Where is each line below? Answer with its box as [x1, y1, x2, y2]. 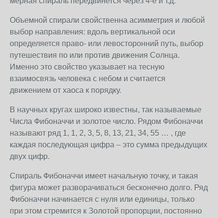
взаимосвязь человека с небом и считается [10, 74, 165, 83]
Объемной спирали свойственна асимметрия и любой [10, 16, 205, 24]
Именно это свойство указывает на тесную [10, 63, 164, 71]
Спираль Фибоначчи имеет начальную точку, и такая [10, 172, 198, 180]
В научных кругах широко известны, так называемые [10, 106, 201, 114]
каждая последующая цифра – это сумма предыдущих [10, 141, 207, 149]
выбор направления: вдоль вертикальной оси [10, 28, 175, 36]
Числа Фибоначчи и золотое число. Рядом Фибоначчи [10, 117, 203, 126]
